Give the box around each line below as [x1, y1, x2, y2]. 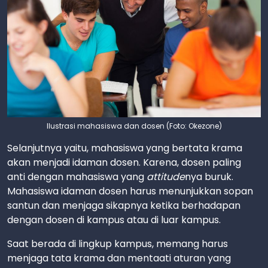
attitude [147, 170, 185, 184]
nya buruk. [185, 170, 233, 184]
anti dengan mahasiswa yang [7, 170, 147, 184]
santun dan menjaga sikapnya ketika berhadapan [7, 199, 240, 213]
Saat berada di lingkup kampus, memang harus [7, 237, 228, 251]
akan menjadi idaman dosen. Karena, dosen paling [7, 156, 241, 170]
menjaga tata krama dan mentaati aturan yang [7, 251, 231, 266]
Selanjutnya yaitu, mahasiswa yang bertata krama [7, 141, 242, 156]
